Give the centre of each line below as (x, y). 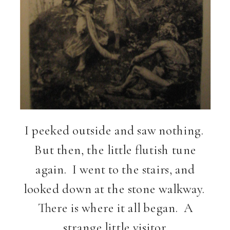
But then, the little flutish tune (116, 149)
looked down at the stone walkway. (115, 188)
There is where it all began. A (115, 208)
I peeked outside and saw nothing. (115, 130)
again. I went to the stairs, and (116, 169)
